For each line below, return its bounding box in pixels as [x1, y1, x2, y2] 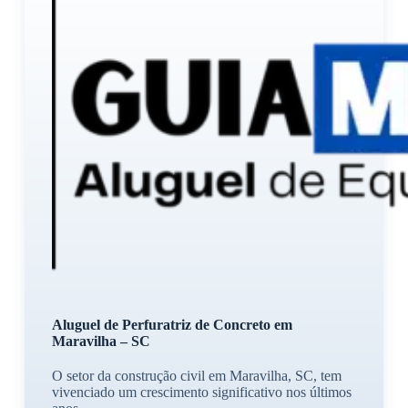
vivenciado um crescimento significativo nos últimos [51, 383, 352, 400]
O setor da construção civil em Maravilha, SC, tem [51, 367, 342, 383]
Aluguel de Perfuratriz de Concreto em [51, 316, 292, 332]
